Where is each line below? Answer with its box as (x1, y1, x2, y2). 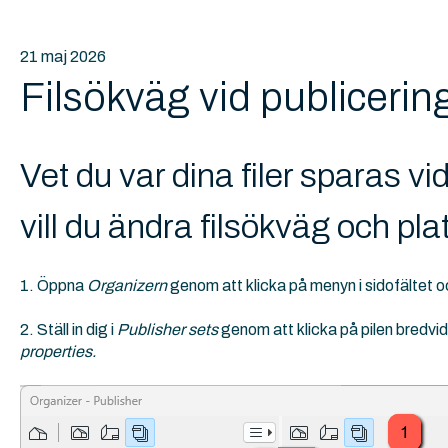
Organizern (86, 276, 170, 294)
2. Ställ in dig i (19, 321, 117, 339)
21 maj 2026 (19, 47, 106, 65)
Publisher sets (116, 321, 221, 339)
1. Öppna (19, 276, 87, 294)
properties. (19, 343, 96, 361)
